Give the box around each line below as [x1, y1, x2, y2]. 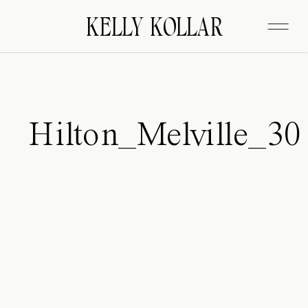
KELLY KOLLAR [86, 11, 223, 43]
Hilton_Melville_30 [29, 119, 302, 155]
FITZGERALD [98, 10, 210, 43]
